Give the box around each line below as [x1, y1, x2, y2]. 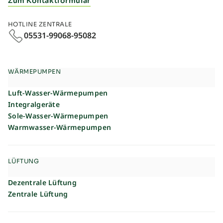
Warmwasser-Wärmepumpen [8, 122, 111, 132]
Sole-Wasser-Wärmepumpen [8, 111, 109, 120]
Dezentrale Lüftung [8, 177, 77, 187]
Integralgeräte [8, 99, 60, 109]
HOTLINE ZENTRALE [8, 20, 72, 28]
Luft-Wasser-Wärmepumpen [8, 88, 108, 98]
